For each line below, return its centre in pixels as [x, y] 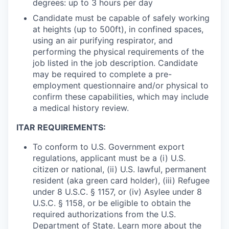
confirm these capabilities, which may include [121, 97]
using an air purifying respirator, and [103, 41]
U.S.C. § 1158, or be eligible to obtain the [112, 203]
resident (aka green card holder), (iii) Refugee [121, 181]
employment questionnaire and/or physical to [121, 86]
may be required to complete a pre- [102, 74]
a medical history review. [81, 108]
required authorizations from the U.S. [104, 214]
